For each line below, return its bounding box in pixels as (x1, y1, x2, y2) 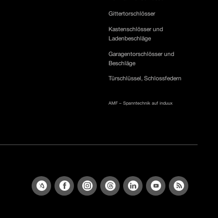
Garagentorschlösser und (109, 51, 175, 57)
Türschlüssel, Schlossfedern (109, 75, 182, 82)
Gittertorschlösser (109, 10, 156, 17)
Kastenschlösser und (109, 26, 163, 33)
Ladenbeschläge (109, 35, 151, 42)
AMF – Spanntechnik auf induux (109, 100, 173, 106)
